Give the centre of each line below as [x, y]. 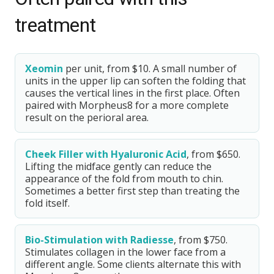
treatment [55, 25]
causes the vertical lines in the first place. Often [132, 93]
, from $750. [201, 240]
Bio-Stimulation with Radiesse [99, 240]
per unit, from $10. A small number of [150, 68]
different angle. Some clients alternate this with [133, 264]
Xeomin [44, 68]
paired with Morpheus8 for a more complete [127, 105]
